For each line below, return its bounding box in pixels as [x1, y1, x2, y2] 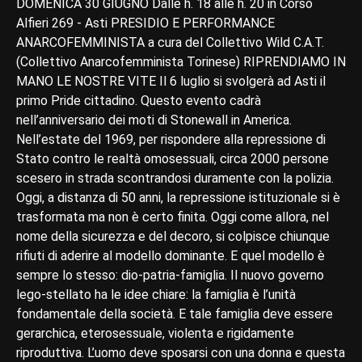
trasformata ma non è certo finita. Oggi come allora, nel [16, 208, 329, 225]
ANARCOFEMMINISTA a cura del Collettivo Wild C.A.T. [16, 34, 324, 50]
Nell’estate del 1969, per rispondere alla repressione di [16, 131, 326, 147]
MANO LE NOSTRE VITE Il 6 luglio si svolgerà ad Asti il [16, 73, 326, 89]
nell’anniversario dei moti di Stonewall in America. [16, 112, 292, 128]
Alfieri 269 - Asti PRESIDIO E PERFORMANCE [16, 15, 275, 31]
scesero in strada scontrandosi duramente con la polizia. [16, 170, 334, 186]
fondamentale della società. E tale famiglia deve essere [16, 305, 333, 322]
